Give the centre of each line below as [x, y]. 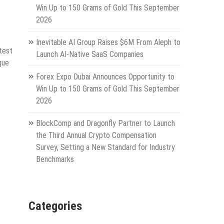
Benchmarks [55, 159]
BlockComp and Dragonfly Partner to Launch [105, 123]
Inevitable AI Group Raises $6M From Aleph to [108, 42]
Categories [55, 206]
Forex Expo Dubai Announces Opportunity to [105, 76]
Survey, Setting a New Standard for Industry [105, 147]
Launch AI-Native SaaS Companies [89, 54]
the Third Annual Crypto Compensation [96, 135]
